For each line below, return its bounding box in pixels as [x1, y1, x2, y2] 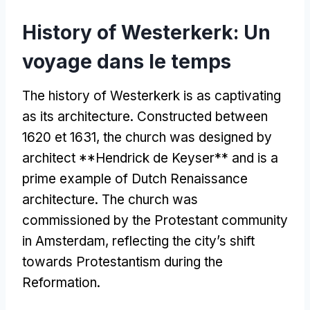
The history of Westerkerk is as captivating [22, 87, 281, 104]
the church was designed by [103, 129, 272, 145]
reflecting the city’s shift [112, 232, 255, 249]
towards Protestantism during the [22, 253, 223, 270]
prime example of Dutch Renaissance [22, 170, 248, 187]
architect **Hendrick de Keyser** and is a [22, 149, 278, 166]
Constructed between [137, 108, 268, 125]
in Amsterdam [22, 232, 105, 249]
